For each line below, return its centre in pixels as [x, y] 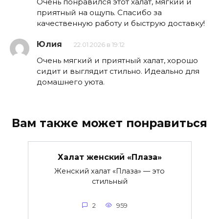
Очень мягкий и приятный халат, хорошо [117, 60]
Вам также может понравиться [109, 123]
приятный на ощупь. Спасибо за [99, 12]
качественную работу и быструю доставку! [121, 23]
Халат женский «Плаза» [109, 157]
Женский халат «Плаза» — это [109, 171]
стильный [109, 182]
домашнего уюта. [71, 82]
